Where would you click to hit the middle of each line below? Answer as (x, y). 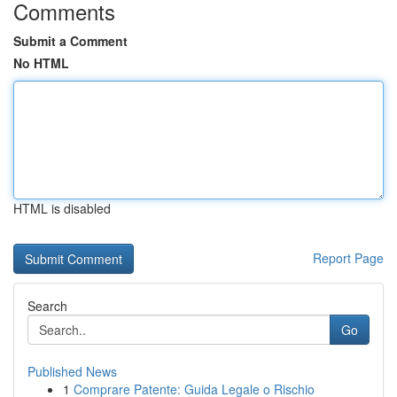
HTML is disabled (62, 208)
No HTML (41, 63)
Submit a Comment (70, 41)
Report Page (348, 258)
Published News (72, 371)
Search (47, 306)
